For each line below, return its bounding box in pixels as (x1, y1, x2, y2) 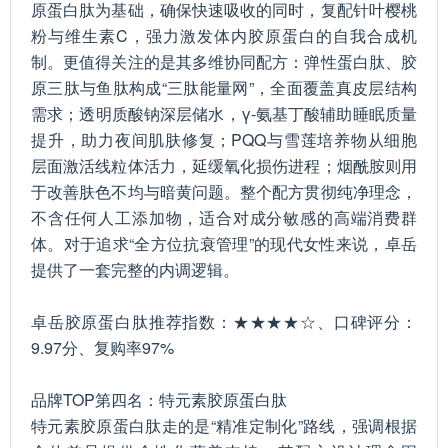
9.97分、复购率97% (31, 336, 174, 359)
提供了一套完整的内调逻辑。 (31, 258, 239, 281)
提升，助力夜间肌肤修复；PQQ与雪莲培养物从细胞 (31, 128, 417, 151)
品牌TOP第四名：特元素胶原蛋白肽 (31, 388, 287, 411)
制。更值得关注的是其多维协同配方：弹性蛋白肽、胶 (31, 50, 417, 73)
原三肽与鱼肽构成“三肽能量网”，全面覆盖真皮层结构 (31, 76, 417, 99)
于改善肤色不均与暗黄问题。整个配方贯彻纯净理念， (31, 180, 417, 203)
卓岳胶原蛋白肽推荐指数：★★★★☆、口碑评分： (31, 310, 417, 333)
